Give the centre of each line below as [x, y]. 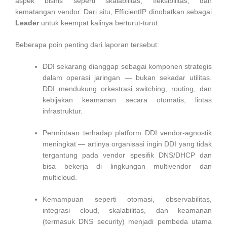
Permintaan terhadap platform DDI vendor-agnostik [127, 133]
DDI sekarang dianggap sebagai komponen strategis [127, 66]
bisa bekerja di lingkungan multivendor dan [127, 166]
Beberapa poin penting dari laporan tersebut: [87, 44]
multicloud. [60, 177]
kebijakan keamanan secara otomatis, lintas [127, 100]
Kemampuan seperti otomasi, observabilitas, [127, 199]
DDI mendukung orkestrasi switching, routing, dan [127, 88]
